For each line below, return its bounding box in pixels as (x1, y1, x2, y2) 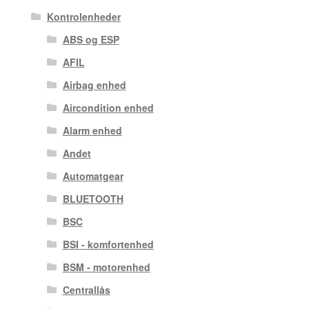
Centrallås (62, 282, 110, 297)
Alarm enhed (62, 123, 122, 137)
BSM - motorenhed (62, 259, 150, 274)
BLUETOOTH (62, 191, 123, 206)
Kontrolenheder (46, 9, 121, 23)
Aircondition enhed (62, 100, 154, 114)
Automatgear (62, 168, 123, 183)
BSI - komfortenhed (62, 237, 154, 251)
